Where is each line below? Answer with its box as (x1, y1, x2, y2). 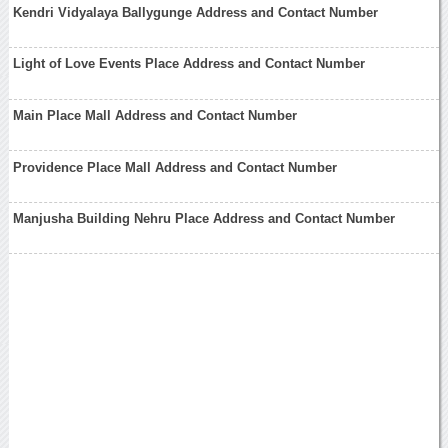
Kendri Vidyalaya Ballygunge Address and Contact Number (13, 4, 379, 20)
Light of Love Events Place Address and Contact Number (13, 56, 366, 72)
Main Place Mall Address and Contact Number (13, 107, 298, 123)
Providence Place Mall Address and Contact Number (13, 159, 338, 175)
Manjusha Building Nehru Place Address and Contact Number (13, 211, 396, 227)
